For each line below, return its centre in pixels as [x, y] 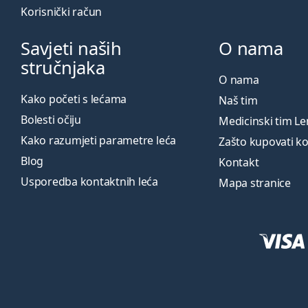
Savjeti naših [71, 48]
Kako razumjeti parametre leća [99, 140]
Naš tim [238, 100]
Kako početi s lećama [74, 99]
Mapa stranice [255, 183]
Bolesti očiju [51, 120]
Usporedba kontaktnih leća [89, 181]
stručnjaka [63, 68]
